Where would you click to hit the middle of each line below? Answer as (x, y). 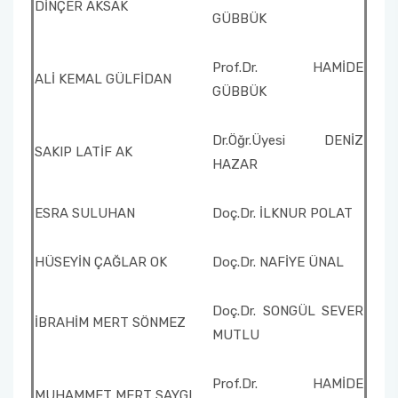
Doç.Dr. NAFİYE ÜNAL (278, 262)
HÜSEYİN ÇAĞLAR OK (101, 262)
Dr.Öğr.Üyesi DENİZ (288, 140)
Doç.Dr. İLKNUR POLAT (283, 213)
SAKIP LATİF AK (84, 152)
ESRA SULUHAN (85, 213)
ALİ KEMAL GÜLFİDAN (103, 79)
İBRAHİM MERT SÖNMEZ (110, 322)
